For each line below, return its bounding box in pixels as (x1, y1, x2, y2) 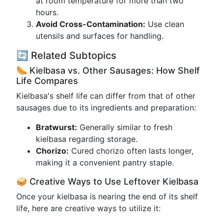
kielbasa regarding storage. (36, 134, 137, 144)
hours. (36, 7, 58, 17)
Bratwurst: (36, 122, 77, 132)
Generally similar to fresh (77, 122, 172, 132)
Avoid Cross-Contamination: (36, 19, 145, 29)
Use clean (145, 19, 184, 29)
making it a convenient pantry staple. (36, 158, 174, 167)
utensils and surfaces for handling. (36, 31, 164, 41)
